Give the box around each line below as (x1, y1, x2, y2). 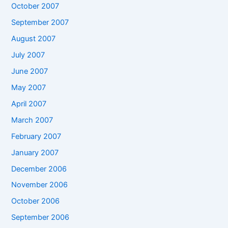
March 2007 (11, 115, 53, 125)
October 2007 (11, 2, 60, 11)
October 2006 (11, 196, 60, 206)
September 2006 (11, 213, 70, 222)
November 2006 (11, 180, 68, 190)
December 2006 (11, 164, 67, 174)
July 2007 (11, 50, 45, 60)
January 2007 (11, 148, 59, 157)
